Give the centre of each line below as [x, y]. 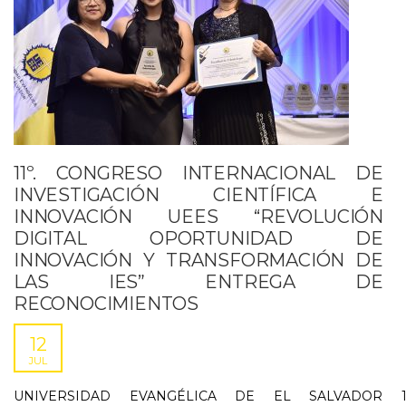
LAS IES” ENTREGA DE [198, 282]
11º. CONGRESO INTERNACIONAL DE [198, 173]
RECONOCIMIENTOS [106, 304]
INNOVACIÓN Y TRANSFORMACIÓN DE [198, 260]
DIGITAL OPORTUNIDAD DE [198, 238]
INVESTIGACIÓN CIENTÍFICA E [198, 195]
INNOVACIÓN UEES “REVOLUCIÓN [198, 217]
